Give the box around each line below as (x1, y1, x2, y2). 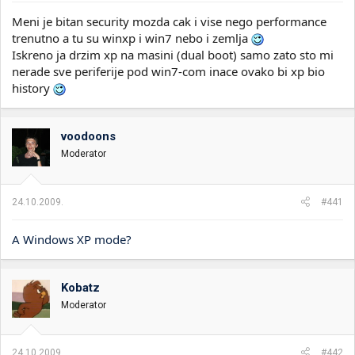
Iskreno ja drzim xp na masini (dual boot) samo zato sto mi (12, 47, 334, 63)
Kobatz (61, 280, 100, 295)
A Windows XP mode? (12, 231, 132, 247)
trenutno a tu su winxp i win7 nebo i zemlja (12, 30, 251, 46)
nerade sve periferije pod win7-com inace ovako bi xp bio (12, 63, 325, 79)
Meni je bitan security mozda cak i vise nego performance (12, 13, 326, 29)
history (12, 80, 53, 96)
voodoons (61, 129, 116, 143)
